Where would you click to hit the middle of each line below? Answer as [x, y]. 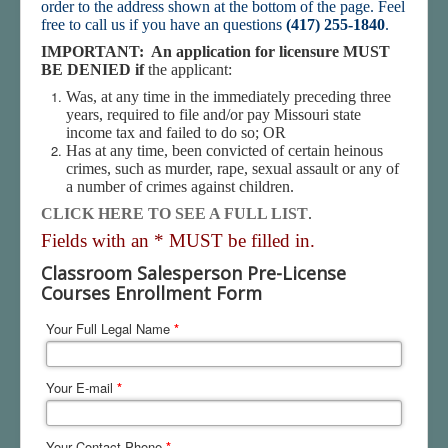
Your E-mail [81, 387]
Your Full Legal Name [110, 328]
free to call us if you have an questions [163, 24]
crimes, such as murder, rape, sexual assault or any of [232, 168]
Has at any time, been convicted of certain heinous [224, 150]
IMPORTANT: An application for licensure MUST [215, 51]
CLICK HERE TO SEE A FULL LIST [174, 213]
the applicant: [190, 69]
